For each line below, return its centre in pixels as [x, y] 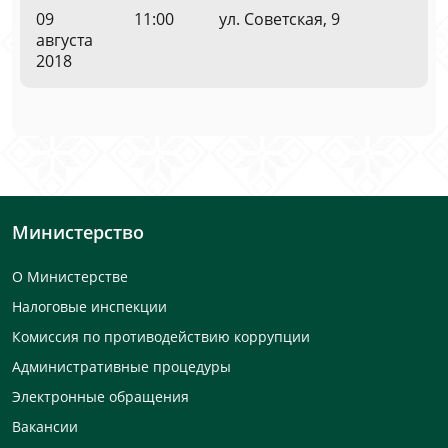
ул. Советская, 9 [279, 19]
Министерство [78, 232]
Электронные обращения [100, 396]
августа [64, 40]
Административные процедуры [121, 366]
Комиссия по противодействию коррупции [161, 336]
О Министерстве [70, 276]
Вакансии [45, 426]
